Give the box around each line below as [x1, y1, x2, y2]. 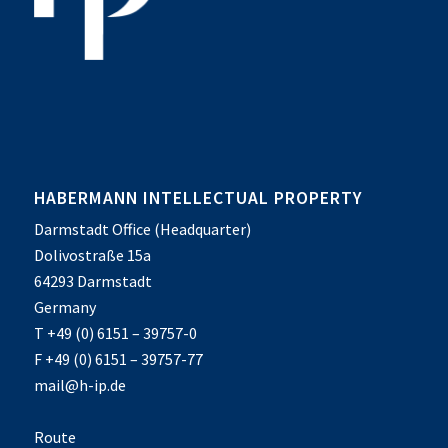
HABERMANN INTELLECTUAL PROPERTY [33, 186, 362, 209]
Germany [33, 296, 96, 317]
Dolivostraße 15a [33, 244, 151, 265]
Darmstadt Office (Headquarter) [33, 218, 251, 239]
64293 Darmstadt [33, 270, 152, 291]
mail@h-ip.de [33, 374, 126, 395]
